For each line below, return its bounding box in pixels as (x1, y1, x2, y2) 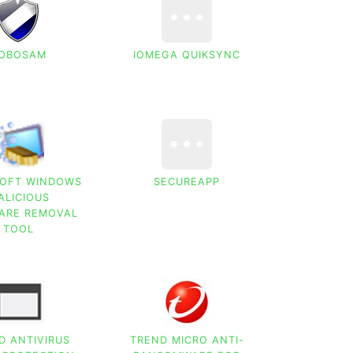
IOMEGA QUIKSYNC (133, 48, 241, 61)
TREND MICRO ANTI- (129, 334, 244, 347)
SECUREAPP (154, 176, 221, 188)
